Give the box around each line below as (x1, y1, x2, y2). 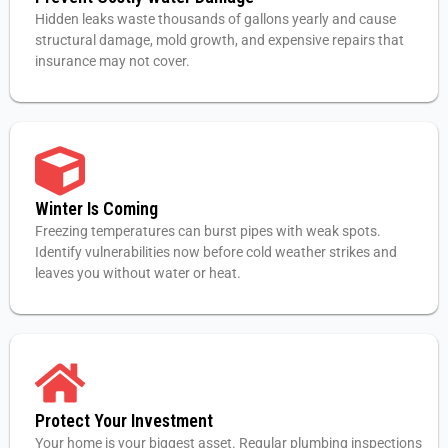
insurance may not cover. (35, 53, 190, 70)
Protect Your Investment (35, 409, 213, 431)
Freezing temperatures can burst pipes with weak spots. (35, 223, 381, 240)
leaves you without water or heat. (35, 265, 241, 282)
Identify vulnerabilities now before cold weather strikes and (35, 244, 397, 261)
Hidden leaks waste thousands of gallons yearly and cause (35, 11, 396, 28)
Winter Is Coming (35, 198, 158, 220)
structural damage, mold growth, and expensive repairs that (35, 32, 404, 49)
